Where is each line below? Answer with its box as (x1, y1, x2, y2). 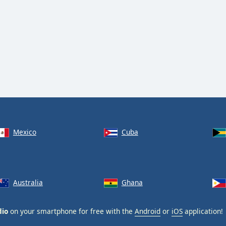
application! (183, 206, 223, 216)
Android (135, 206, 160, 216)
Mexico (13, 127, 36, 137)
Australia (13, 177, 43, 187)
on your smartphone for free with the (8, 206, 135, 216)
